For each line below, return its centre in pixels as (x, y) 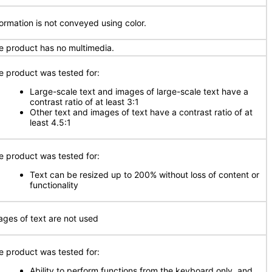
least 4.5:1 (50, 122)
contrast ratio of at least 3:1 (84, 102)
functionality (54, 185)
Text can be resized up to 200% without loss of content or (144, 175)
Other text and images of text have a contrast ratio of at (141, 112)
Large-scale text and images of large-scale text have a (139, 91)
